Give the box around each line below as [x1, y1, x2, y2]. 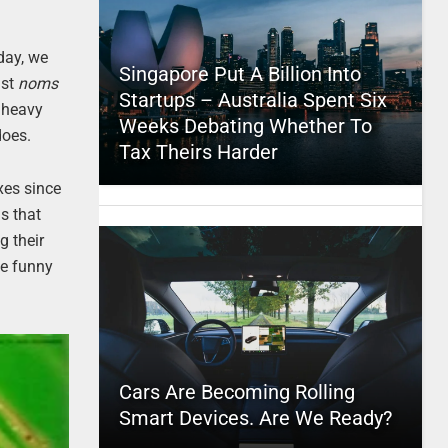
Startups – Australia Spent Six [118, 88, 387, 112]
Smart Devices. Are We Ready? [118, 406, 392, 430]
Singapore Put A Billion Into [118, 62, 361, 86]
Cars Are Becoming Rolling [118, 380, 355, 404]
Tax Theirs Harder [118, 140, 278, 164]
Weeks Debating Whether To [118, 114, 372, 138]
